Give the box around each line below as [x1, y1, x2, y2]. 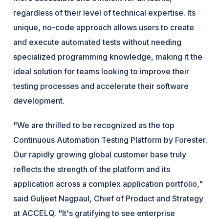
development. [13, 95, 65, 106]
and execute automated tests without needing [13, 37, 182, 47]
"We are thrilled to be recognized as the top [13, 120, 175, 130]
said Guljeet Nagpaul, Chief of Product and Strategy [13, 193, 204, 203]
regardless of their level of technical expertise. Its [13, 7, 196, 18]
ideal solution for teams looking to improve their [13, 66, 190, 76]
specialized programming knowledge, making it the [13, 51, 203, 62]
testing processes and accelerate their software [13, 81, 189, 91]
